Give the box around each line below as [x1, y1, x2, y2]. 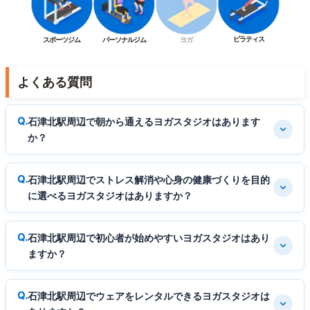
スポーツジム [43, 35, 80, 44]
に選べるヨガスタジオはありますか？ [28, 190, 192, 202]
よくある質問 [17, 75, 92, 90]
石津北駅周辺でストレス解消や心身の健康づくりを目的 [28, 174, 270, 186]
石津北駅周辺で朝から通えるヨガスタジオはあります [28, 116, 260, 128]
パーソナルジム [102, 35, 146, 44]
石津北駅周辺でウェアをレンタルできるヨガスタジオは [28, 290, 270, 302]
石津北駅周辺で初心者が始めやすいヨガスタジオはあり [28, 232, 270, 244]
